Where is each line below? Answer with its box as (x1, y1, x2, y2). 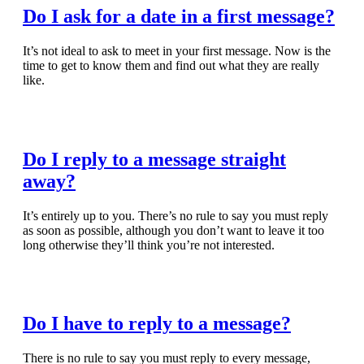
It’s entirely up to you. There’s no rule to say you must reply (23, 208, 328, 223)
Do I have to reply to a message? (23, 313, 291, 335)
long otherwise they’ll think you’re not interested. (23, 237, 275, 252)
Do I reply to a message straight (23, 148, 286, 170)
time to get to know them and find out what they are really (23, 58, 319, 72)
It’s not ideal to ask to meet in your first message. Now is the (23, 43, 331, 58)
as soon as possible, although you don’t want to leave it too (23, 223, 324, 237)
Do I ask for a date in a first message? (23, 5, 335, 27)
